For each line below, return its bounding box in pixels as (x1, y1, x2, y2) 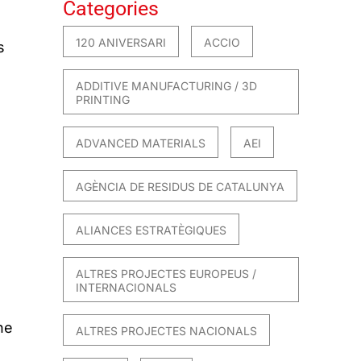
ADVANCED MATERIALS (76, 136, 206, 151)
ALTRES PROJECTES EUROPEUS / (76, 267, 257, 281)
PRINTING (76, 93, 131, 107)
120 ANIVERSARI (76, 35, 167, 50)
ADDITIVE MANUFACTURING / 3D (76, 79, 258, 93)
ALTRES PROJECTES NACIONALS (76, 324, 258, 338)
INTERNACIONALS (76, 280, 177, 295)
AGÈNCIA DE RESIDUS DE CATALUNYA (76, 180, 285, 194)
